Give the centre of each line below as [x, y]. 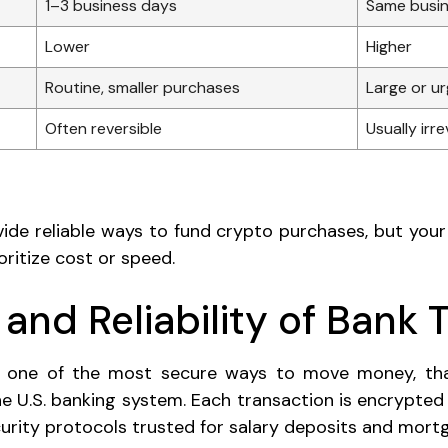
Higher [389, 46]
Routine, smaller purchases [142, 87]
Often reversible [103, 128]
